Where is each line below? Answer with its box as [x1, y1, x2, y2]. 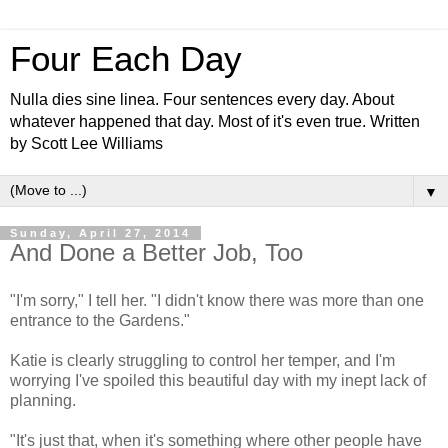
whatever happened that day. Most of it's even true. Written [10, 113, 420, 130]
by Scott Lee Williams [10, 135, 163, 152]
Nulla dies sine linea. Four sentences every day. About [10, 91, 394, 108]
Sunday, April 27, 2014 [10, 227, 191, 239]
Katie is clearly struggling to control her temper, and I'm [10, 351, 395, 369]
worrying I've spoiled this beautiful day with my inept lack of [10, 371, 426, 389]
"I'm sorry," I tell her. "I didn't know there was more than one [10, 291, 424, 309]
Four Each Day [10, 40, 242, 78]
